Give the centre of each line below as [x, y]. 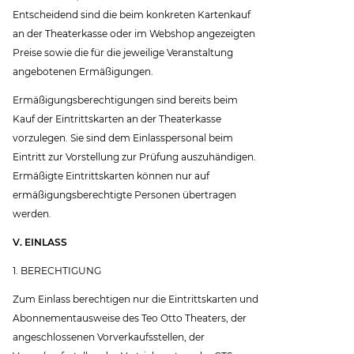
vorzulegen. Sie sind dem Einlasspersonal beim [123, 137]
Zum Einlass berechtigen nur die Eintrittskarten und [136, 299]
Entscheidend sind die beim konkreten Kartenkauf [132, 14]
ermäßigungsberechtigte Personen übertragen [125, 194]
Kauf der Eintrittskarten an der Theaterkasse [117, 119]
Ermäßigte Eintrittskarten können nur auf [111, 175]
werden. [32, 213]
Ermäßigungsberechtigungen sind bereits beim [126, 100]
